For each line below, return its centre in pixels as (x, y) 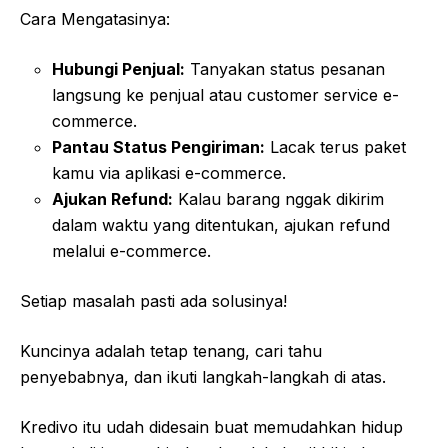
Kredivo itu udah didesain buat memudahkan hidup (211, 427)
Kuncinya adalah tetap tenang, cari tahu (171, 351)
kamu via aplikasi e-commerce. (169, 173)
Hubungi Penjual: (118, 69)
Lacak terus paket (335, 147)
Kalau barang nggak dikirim (278, 199)
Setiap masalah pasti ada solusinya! (153, 301)
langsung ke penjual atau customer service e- (225, 95)
